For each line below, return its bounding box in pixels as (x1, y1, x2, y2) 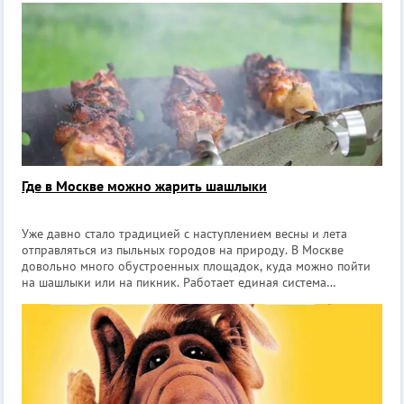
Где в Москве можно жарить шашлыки (22, 177, 267, 196)
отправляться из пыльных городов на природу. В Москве (22, 242, 344, 259)
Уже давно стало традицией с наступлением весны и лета (22, 225, 347, 243)
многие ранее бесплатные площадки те (22, 307, 243, 324)
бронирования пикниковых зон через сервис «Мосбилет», (22, 290, 352, 308)
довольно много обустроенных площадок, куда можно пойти (22, 258, 371, 275)
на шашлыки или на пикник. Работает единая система (22, 274, 326, 291)
